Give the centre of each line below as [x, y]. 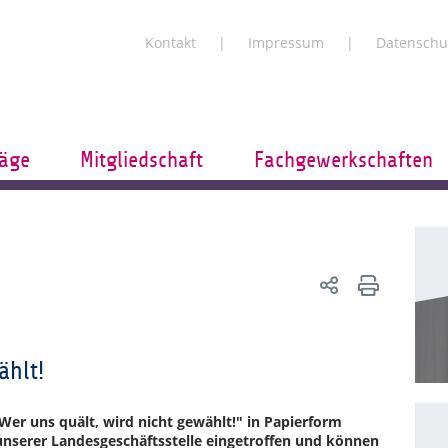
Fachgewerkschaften [343, 160]
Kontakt [170, 42]
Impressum [286, 42]
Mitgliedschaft [142, 160]
